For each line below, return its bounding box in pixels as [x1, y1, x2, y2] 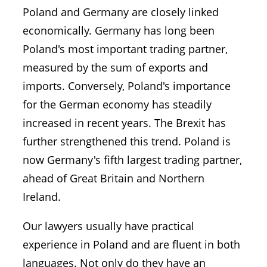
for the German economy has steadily [23, 97, 212, 111]
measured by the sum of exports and [23, 60, 208, 74]
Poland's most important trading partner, [23, 42, 228, 56]
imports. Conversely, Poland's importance [23, 79, 231, 93]
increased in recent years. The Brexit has [23, 116, 226, 130]
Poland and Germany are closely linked [23, 5, 219, 19]
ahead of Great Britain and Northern [23, 171, 204, 185]
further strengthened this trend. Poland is [23, 134, 231, 148]
